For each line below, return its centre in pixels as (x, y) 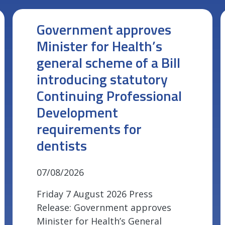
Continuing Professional (109, 96)
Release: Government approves (104, 208)
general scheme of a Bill (109, 63)
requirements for (89, 129)
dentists (62, 146)
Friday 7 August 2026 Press (95, 194)
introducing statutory (102, 79)
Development (78, 113)
